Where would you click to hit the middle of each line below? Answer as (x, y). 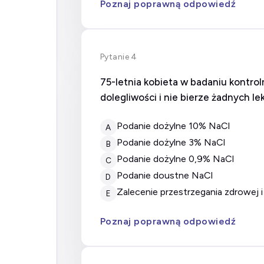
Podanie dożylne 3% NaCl (174, 142)
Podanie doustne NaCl (168, 175)
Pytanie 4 (119, 57)
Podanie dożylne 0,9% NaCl (178, 159)
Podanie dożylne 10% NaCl (176, 126)
